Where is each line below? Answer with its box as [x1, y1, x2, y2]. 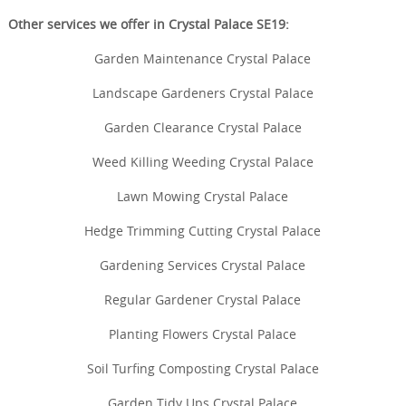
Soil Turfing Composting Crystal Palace [86, 359, 319, 377]
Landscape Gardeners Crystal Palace [92, 83, 314, 101]
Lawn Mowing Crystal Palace [117, 187, 289, 205]
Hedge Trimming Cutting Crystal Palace [84, 221, 322, 239]
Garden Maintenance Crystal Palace [94, 49, 312, 67]
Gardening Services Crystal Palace [100, 256, 306, 274]
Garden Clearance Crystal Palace [103, 118, 302, 136]
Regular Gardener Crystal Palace [104, 290, 302, 308]
